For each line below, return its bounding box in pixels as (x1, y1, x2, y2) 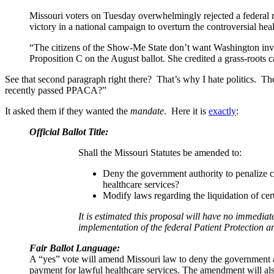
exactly (209, 105, 236, 116)
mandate (130, 105, 164, 116)
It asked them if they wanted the (5, 105, 130, 116)
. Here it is (164, 105, 209, 116)
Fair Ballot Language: (29, 242, 120, 253)
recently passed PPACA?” (5, 84, 106, 95)
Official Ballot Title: (29, 126, 108, 137)
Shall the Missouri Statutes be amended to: (78, 147, 242, 158)
